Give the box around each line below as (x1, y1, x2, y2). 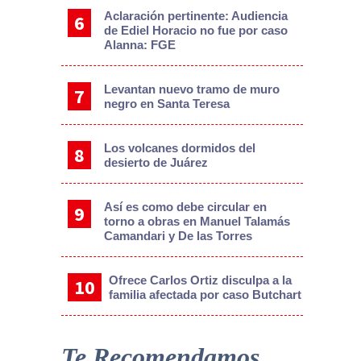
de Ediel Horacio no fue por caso (103, 23, 288, 37)
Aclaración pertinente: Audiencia (103, 8, 288, 23)
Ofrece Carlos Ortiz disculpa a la (109, 272, 293, 287)
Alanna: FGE (103, 37, 176, 52)
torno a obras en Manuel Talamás (103, 214, 290, 228)
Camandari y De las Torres (103, 228, 252, 243)
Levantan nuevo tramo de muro (103, 81, 280, 96)
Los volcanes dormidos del (103, 140, 255, 155)
